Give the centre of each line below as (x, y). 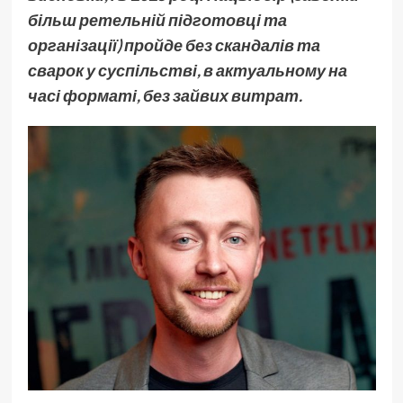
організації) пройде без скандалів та (174, 45)
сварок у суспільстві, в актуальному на (187, 71)
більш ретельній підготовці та (157, 20)
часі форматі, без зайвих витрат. (165, 96)
